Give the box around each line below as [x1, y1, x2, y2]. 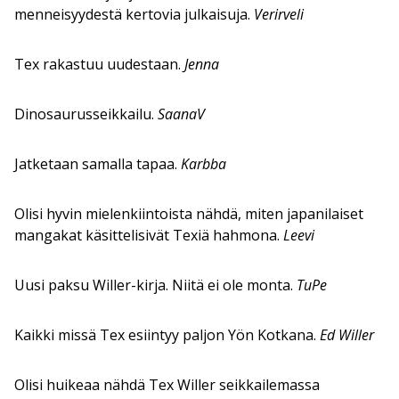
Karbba [181, 154, 226, 175]
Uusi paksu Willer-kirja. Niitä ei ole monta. [14, 275, 297, 296]
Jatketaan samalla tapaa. [14, 154, 181, 175]
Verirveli [254, 4, 304, 25]
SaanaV [158, 104, 205, 125]
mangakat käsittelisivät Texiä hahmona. [14, 225, 283, 246]
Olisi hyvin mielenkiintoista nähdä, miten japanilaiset [14, 204, 363, 224]
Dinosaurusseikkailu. [14, 104, 158, 125]
